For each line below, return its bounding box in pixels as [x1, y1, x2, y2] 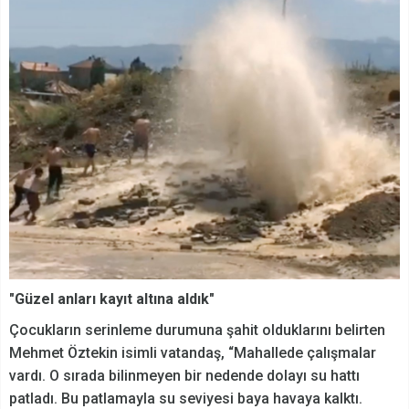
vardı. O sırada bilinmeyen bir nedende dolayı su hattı [9, 367, 360, 385]
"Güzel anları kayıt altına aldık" [9, 290, 215, 309]
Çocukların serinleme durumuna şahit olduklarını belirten [9, 321, 385, 340]
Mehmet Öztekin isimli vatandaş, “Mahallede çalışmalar [9, 344, 376, 362]
